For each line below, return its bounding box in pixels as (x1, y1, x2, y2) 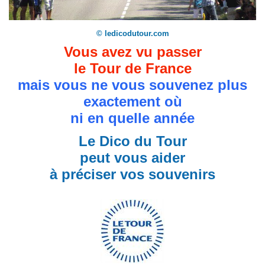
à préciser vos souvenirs (50, 166, 215, 183)
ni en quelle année (70, 110, 195, 127)
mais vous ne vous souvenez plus (18, 77, 247, 93)
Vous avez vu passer (63, 44, 202, 60)
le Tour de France (73, 60, 192, 77)
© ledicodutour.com (96, 29, 169, 38)
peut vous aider (80, 150, 185, 166)
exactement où (83, 93, 182, 110)
